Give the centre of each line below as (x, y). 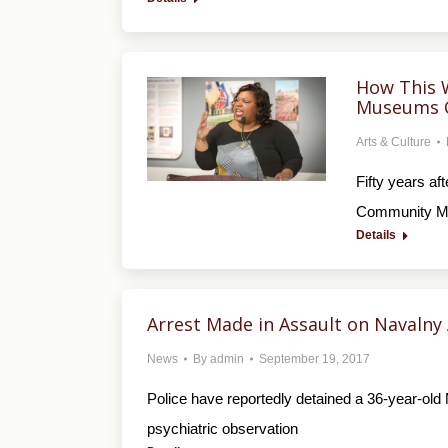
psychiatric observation (222, 428)
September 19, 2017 (314, 359)
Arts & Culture (393, 142)
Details (375, 235)
